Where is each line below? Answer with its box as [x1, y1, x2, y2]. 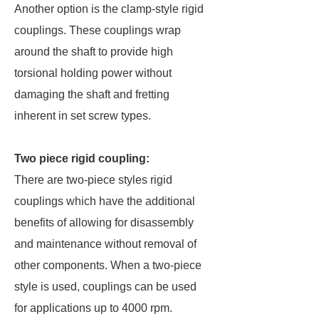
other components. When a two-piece [14, 259, 202, 271]
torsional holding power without [14, 67, 172, 79]
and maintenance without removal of [14, 238, 197, 250]
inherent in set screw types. [14, 110, 151, 122]
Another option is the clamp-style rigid [14, 3, 204, 15]
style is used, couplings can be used [14, 281, 197, 293]
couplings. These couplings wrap [14, 24, 181, 36]
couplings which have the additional [14, 195, 195, 207]
